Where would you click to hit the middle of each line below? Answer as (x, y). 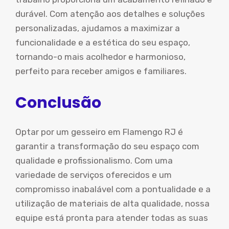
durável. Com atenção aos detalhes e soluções (110, 14)
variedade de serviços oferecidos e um (94, 175)
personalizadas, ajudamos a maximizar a (98, 28)
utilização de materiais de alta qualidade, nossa (112, 203)
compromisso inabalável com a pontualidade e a (113, 189)
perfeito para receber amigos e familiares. (101, 71)
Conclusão (58, 102)
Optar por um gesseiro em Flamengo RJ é (99, 132)
